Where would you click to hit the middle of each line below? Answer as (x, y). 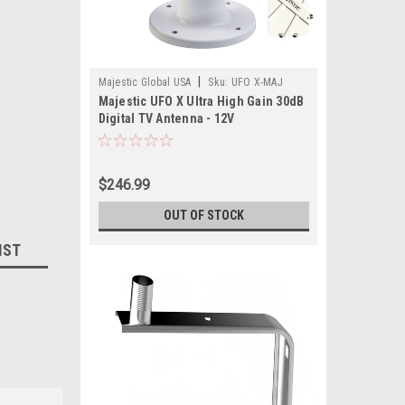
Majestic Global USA (145, 82)
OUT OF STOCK (203, 215)
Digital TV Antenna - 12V (166, 118)
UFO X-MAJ (257, 82)
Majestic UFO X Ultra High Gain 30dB (201, 101)
